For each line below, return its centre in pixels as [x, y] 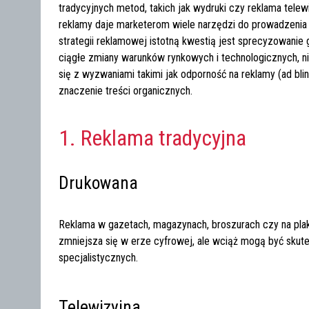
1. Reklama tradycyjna [153, 138]
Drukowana [99, 182]
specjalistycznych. [99, 257]
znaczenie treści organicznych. [126, 90]
